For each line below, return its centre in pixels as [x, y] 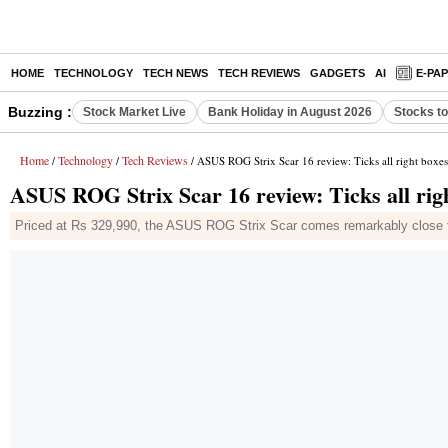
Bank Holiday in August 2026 [290, 112]
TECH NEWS [175, 73]
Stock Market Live [134, 112]
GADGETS [337, 73]
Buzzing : [40, 112]
